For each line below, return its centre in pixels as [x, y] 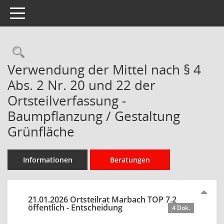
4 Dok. [181, 208]
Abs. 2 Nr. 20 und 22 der [81, 85]
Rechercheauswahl [76, 52]
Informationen [47, 160]
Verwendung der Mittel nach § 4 [104, 69]
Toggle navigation [39, 12]
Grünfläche [41, 131]
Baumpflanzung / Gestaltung [94, 116]
